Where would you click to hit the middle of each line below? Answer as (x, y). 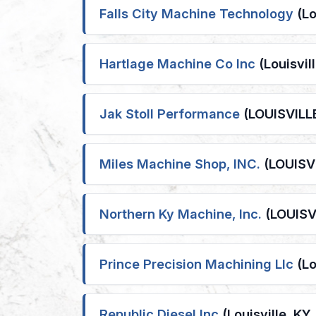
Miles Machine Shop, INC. (180, 164)
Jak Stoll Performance (170, 114)
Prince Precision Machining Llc (196, 264)
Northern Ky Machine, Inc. (181, 214)
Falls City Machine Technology (196, 13)
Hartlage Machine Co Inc (177, 63)
